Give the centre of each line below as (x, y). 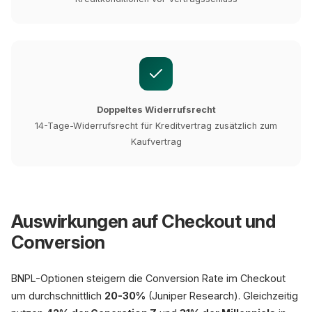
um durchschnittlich (58, 296)
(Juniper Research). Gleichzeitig (222, 296)
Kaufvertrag (156, 142)
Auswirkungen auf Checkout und (143, 221)
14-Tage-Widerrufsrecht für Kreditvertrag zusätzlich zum (156, 126)
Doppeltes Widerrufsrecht (156, 110)
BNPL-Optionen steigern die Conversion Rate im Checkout (148, 278)
